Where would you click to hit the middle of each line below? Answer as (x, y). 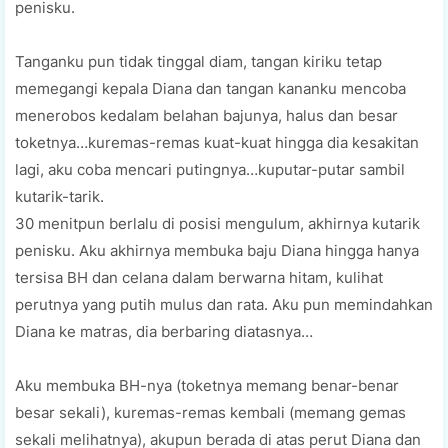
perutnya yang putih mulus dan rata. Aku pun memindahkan (224, 304)
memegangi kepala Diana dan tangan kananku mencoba (210, 88)
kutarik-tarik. (59, 196)
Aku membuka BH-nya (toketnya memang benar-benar (207, 385)
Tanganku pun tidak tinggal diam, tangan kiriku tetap (198, 61)
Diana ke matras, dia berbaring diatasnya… (164, 331)
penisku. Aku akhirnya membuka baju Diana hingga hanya (217, 250)
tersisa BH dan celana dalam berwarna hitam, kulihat (199, 277)
